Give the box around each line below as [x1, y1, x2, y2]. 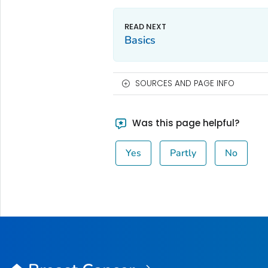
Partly [170, 146, 197, 160]
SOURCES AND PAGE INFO [135, 77, 234, 89]
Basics [124, 32, 156, 47]
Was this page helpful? [130, 116, 240, 129]
